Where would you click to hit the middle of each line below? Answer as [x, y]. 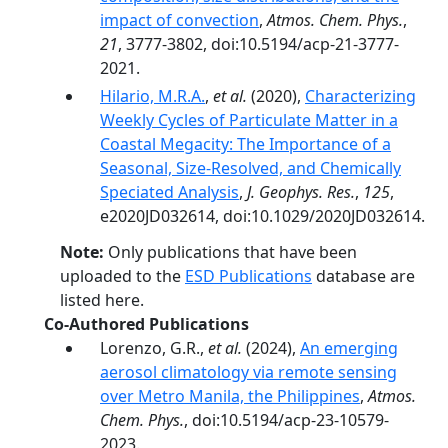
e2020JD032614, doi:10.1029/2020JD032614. [262, 216]
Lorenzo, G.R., [154, 348]
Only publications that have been [230, 252]
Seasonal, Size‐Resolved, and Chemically [250, 168]
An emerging [349, 348]
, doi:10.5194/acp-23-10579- [286, 420]
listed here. [102, 300]
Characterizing [360, 96]
